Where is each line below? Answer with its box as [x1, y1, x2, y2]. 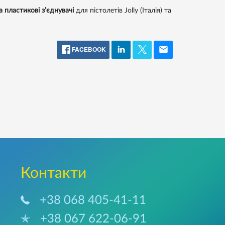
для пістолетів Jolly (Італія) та [75, 7, 171, 14]
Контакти [21, 166, 87, 181]
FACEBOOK [70, 45, 106, 54]
